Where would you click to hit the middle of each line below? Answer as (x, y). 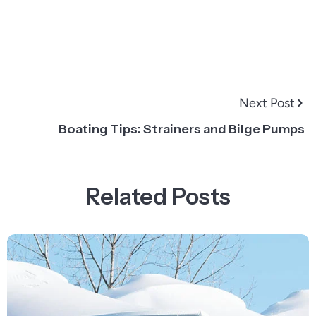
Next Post (267, 103)
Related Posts (158, 196)
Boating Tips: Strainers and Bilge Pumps (182, 129)
